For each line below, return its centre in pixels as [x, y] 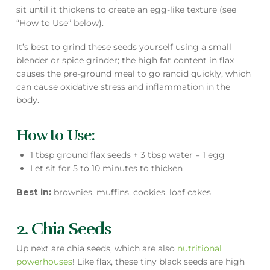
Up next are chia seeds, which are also [96, 248]
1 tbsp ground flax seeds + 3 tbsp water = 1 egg [128, 155]
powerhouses [44, 261]
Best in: [35, 193]
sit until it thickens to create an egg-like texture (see [126, 10]
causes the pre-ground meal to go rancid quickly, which [133, 74]
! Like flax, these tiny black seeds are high [158, 261]
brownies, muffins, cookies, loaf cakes [132, 193]
